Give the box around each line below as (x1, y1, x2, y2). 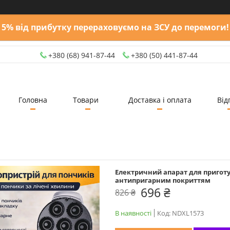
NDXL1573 (172, 208, 204, 218)
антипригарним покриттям (115, 175, 210, 185)
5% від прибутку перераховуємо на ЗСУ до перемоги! (1, 22, 229, 33)
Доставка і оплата (128, 94, 191, 105)
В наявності (115, 208, 151, 218)
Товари (72, 94, 99, 105)
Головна (18, 94, 47, 105)
